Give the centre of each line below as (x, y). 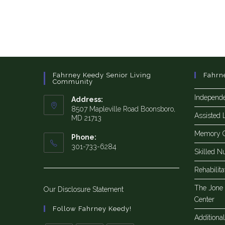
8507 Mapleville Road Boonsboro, (123, 109)
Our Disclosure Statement (84, 189)
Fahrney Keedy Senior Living (102, 75)
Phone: (84, 137)
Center (204, 199)
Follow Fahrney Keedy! (92, 209)
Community (73, 82)
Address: (87, 99)
